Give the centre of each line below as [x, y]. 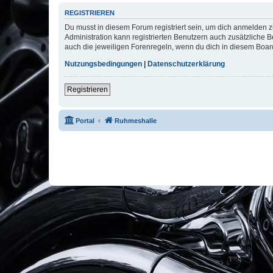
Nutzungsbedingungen [103, 64]
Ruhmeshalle [136, 120]
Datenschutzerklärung [186, 64]
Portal [85, 120]
